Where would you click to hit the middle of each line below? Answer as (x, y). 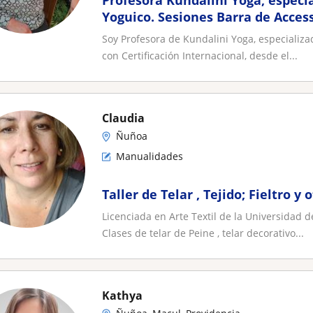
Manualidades (150, 156)
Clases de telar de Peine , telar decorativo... (203, 233)
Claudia (123, 118)
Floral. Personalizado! (170, 34)
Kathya (122, 296)
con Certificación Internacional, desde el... (200, 56)
